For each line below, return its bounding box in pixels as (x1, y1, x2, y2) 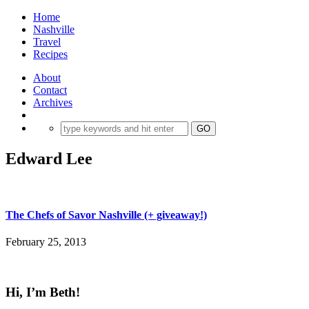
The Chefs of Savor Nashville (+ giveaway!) (6, 209, 207, 221)
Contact (33, 84, 67, 96)
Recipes (33, 48, 68, 60)
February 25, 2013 (6, 236, 86, 248)
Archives (33, 97, 72, 108)
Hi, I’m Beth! (6, 285, 80, 300)
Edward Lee (6, 149, 92, 168)
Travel (33, 36, 61, 48)
